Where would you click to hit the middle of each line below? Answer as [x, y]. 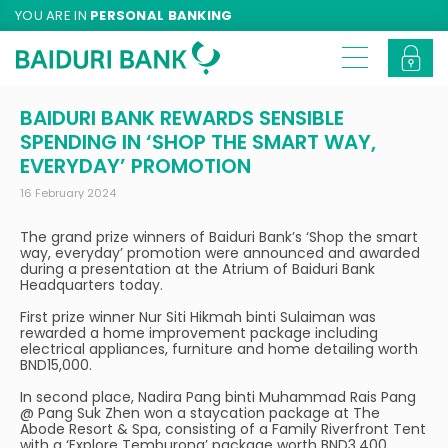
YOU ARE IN [53, 15]
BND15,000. [56, 365]
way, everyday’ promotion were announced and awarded [220, 253]
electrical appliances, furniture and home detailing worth [219, 349]
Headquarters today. [91, 285]
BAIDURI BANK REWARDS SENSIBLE [182, 118]
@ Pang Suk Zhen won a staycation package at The [200, 413]
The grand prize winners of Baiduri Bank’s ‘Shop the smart [219, 237]
